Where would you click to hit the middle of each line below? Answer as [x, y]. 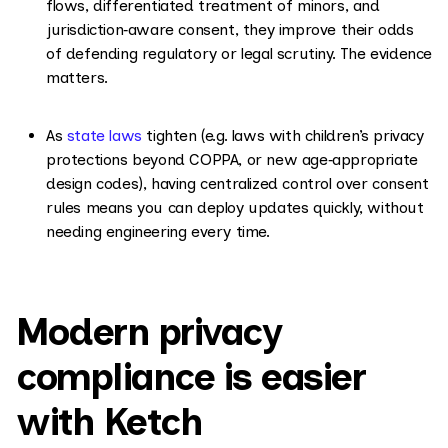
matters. [77, 77]
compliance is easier [190, 376]
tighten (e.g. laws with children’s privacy [282, 135]
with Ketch [109, 421]
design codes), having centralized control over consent [237, 183]
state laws [104, 135]
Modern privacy [148, 331]
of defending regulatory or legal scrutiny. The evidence [239, 53]
